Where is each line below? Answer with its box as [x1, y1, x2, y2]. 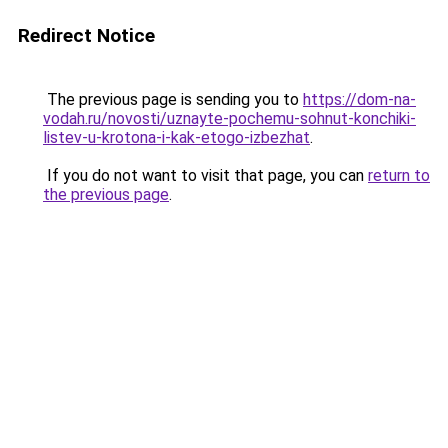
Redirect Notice [18, 24, 155, 47]
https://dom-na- [303, 90, 416, 109]
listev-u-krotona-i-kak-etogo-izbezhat [43, 128, 310, 147]
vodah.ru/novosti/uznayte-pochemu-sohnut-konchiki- [43, 109, 416, 128]
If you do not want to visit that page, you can [43, 166, 368, 185]
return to [368, 166, 430, 185]
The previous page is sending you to [43, 90, 303, 109]
